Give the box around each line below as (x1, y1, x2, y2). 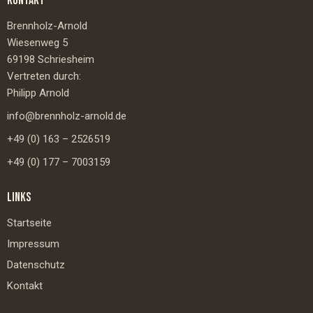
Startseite (7, 216, 52, 229)
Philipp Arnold (7, 86, 69, 99)
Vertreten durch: (7, 69, 81, 82)
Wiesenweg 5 (7, 36, 68, 49)
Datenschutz (7, 258, 65, 271)
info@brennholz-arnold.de (7, 109, 126, 122)
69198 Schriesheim (7, 52, 94, 66)
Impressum (7, 237, 59, 250)
